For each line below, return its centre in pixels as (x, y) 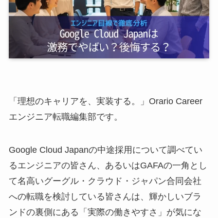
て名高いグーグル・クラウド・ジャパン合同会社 (105, 181)
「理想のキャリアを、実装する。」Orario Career (105, 101)
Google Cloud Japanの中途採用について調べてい (105, 150)
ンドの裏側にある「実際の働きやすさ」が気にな (105, 212)
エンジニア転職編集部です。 (65, 117)
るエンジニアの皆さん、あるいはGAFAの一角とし (108, 165)
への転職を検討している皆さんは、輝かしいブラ (105, 196)
